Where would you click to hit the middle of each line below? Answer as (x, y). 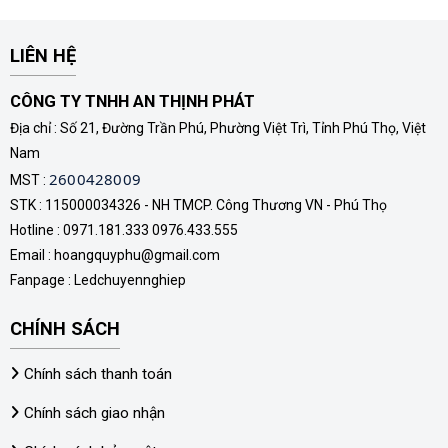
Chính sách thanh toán (98, 374)
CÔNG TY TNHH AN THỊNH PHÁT (132, 101)
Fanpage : (42, 280)
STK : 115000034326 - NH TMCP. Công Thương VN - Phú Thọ (198, 205)
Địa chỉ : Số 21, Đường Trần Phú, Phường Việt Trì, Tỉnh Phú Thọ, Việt (218, 128)
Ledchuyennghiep (130, 280)
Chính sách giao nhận (94, 413)
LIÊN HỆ (43, 56)
